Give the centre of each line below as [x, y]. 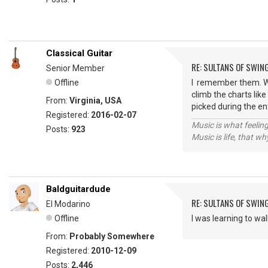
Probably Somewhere [112, 236]
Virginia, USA [95, 100]
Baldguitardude [78, 189]
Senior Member [75, 68]
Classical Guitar [79, 53]
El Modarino [68, 204]
